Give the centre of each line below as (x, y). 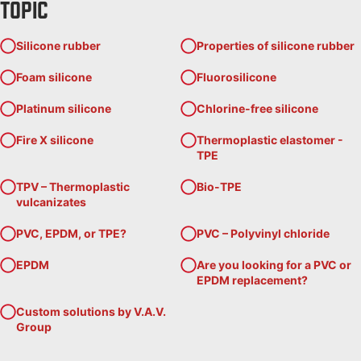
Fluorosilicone (237, 77)
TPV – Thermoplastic (73, 187)
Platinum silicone (64, 108)
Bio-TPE (219, 187)
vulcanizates (51, 202)
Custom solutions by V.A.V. (91, 311)
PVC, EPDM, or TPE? (71, 233)
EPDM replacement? (252, 280)
